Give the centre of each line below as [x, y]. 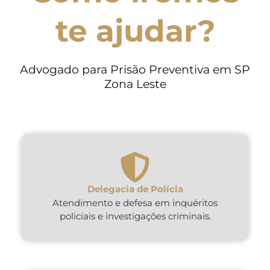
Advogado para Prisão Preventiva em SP [135, 70]
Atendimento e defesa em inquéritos [135, 202]
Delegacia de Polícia [135, 189]
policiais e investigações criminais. [135, 216]
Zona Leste [135, 84]
